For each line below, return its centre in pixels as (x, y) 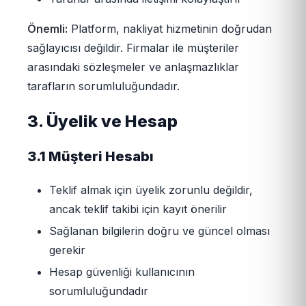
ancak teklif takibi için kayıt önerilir (138, 209)
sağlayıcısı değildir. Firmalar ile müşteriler (133, 48)
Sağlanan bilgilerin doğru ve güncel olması (159, 231)
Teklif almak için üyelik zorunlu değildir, (151, 190)
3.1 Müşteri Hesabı (91, 156)
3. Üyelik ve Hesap (102, 121)
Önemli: (47, 29)
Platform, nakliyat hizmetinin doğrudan (170, 29)
